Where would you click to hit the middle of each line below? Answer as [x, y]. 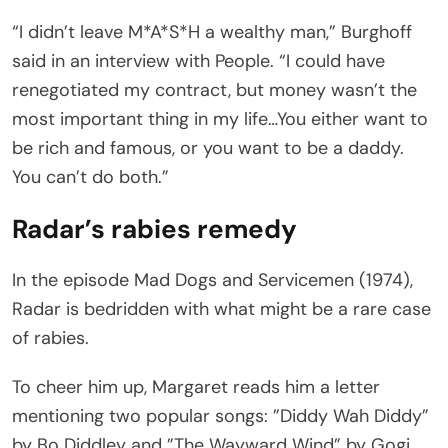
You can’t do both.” [90, 177]
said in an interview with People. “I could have [198, 61]
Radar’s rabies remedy [154, 229]
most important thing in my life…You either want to [220, 119]
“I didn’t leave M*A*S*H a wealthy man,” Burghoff [212, 32]
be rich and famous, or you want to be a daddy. [208, 148]
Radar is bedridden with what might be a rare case [221, 309]
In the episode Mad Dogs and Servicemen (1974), [212, 280]
